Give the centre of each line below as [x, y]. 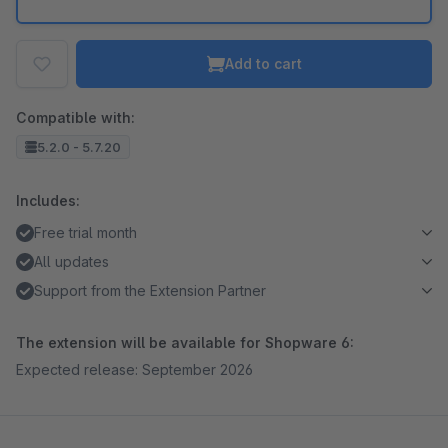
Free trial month [85, 232]
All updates [71, 261]
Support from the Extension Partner [150, 290]
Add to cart [263, 63]
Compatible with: [75, 117]
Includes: [48, 200]
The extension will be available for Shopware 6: [185, 342]
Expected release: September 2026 [134, 369]
